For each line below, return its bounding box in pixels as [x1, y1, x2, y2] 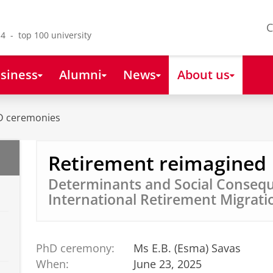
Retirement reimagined [48, 150, 266, 177]
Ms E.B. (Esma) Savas [133, 240, 241, 255]
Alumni [58, 65, 102, 83]
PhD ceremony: [35, 240, 115, 255]
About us [177, 65, 230, 83]
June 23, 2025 [133, 257, 202, 272]
